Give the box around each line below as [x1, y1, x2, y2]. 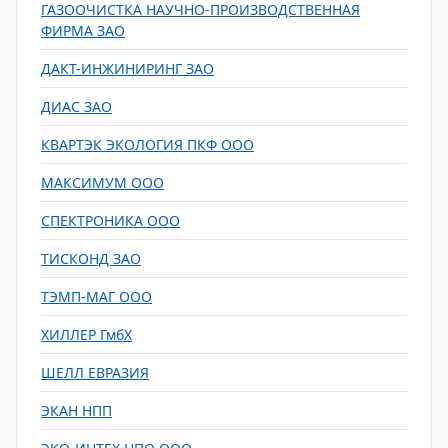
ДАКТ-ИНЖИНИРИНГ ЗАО [41, 59, 214, 78]
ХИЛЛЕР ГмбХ [41, 325, 132, 344]
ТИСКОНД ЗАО [41, 249, 141, 268]
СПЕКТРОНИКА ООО [41, 211, 180, 230]
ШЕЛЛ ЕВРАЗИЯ [41, 363, 149, 382]
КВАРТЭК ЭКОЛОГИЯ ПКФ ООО [41, 135, 254, 154]
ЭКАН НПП [41, 401, 112, 420]
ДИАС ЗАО [41, 97, 112, 116]
